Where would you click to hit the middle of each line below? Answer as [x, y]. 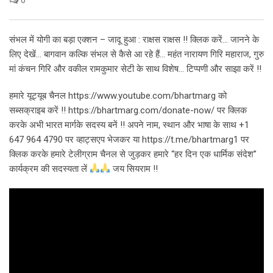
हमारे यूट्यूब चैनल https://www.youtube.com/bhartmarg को [118, 95]
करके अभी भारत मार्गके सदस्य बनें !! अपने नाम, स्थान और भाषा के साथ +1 [129, 125]
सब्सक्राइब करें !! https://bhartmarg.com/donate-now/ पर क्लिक [128, 110]
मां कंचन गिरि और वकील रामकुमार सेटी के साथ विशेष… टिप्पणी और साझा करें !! [135, 69]
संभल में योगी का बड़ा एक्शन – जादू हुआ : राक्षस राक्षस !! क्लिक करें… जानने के [134, 39]
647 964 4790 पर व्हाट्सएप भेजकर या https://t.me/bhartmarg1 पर [129, 139]
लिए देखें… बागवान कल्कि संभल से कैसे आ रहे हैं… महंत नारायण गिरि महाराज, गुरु [136, 54]
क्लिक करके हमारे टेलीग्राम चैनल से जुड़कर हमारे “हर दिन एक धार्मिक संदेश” [133, 154]
